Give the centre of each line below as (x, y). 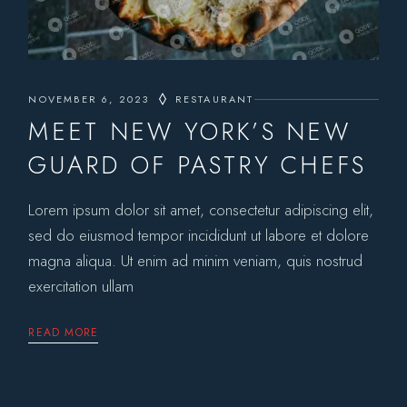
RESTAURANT (214, 99)
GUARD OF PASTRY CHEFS (198, 165)
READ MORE (64, 333)
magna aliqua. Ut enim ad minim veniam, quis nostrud (196, 261)
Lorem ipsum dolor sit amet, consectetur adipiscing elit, (201, 210)
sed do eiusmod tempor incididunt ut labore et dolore (199, 236)
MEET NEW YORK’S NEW (189, 132)
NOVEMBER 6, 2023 (89, 99)
